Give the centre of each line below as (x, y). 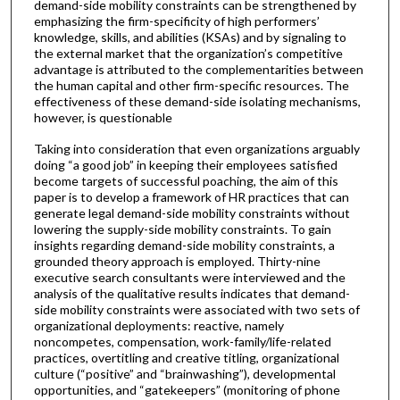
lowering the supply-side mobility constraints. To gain (182, 229)
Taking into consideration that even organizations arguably (196, 148)
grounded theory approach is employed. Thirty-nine (177, 261)
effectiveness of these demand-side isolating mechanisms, (197, 102)
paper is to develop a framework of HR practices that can (191, 196)
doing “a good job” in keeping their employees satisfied (185, 164)
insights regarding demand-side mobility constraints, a (184, 245)
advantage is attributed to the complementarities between (198, 70)
